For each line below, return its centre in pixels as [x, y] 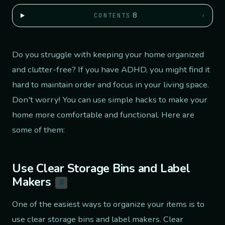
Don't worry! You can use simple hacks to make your [110, 100]
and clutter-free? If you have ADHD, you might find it [111, 70]
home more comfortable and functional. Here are [103, 115]
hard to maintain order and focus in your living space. [110, 85]
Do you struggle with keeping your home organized [108, 54]
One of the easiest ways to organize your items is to [108, 204]
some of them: [38, 130]
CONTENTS [113, 16]
